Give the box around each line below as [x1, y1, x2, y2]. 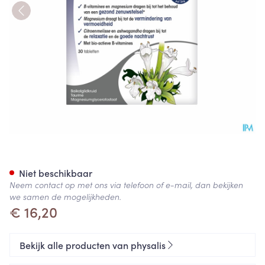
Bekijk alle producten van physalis [20, 238, 166, 251]
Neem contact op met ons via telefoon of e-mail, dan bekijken [9, 179, 243, 190]
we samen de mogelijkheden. [9, 190, 121, 202]
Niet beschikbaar [19, 166, 92, 179]
